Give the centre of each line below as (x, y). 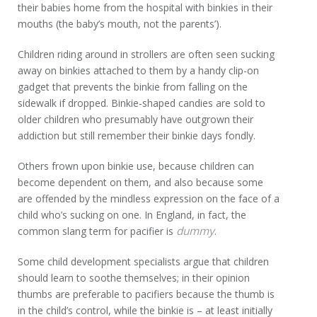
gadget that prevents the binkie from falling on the (133, 87)
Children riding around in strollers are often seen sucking (146, 54)
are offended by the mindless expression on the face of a (149, 198)
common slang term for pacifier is (97, 231)
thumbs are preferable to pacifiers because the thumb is (146, 294)
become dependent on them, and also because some (141, 182)
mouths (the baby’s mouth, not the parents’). (120, 24)
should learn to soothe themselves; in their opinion (134, 278)
